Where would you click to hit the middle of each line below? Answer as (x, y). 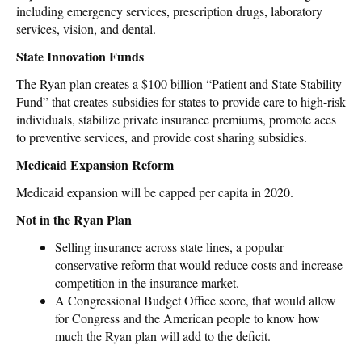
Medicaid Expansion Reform (95, 164)
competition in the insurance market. (147, 282)
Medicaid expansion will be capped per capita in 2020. (155, 192)
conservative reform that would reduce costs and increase (199, 264)
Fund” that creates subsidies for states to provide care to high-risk (181, 101)
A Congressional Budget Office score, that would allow (196, 300)
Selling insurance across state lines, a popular (169, 246)
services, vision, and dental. (86, 28)
